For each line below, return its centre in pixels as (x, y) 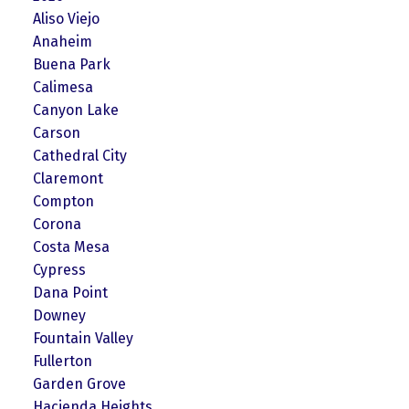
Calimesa (63, 87)
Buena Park (71, 64)
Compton (63, 201)
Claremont (68, 178)
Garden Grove (79, 383)
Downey (59, 315)
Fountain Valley (83, 338)
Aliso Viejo (66, 18)
